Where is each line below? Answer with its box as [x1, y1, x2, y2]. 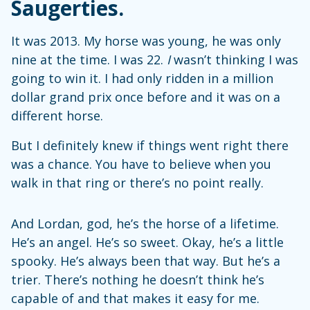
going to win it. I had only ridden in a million [11, 70, 273, 86]
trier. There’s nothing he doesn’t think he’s [11, 271, 264, 288]
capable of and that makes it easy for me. [11, 290, 259, 307]
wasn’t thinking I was [170, 51, 298, 68]
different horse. [11, 107, 103, 124]
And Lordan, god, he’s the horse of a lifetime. [11, 215, 279, 232]
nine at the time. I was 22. [11, 51, 167, 68]
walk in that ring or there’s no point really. [11, 174, 264, 191]
